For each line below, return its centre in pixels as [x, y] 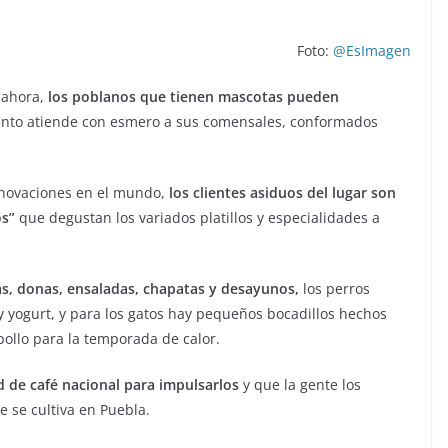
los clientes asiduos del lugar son [282, 192]
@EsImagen [372, 50]
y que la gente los [300, 384]
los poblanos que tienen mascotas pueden [193, 96]
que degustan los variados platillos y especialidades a [197, 217]
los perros [334, 288]
